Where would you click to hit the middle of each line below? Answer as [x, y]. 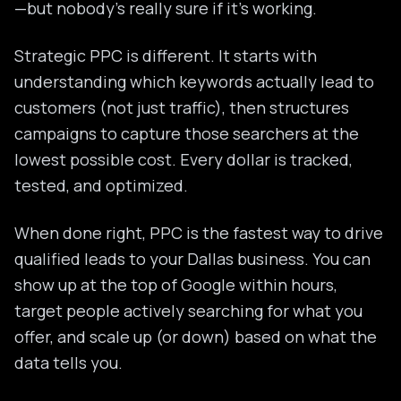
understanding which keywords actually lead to [194, 81]
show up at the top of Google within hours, [176, 285]
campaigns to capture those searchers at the [187, 133]
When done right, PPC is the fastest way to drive [199, 233]
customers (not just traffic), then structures [182, 107]
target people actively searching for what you [188, 311]
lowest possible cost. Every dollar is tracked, [183, 159]
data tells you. [68, 363]
